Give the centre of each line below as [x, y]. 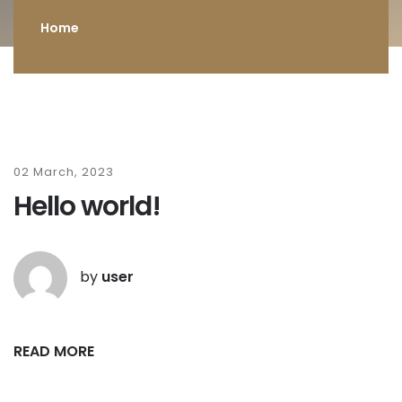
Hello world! [87, 206]
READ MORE [54, 351]
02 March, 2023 [64, 172]
